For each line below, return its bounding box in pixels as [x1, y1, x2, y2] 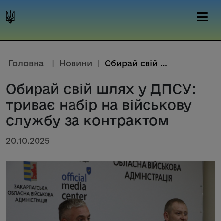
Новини [59, 58, 92, 68]
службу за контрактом [6, 112, 169, 128]
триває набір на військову [6, 97, 192, 112]
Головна [8, 58, 44, 68]
